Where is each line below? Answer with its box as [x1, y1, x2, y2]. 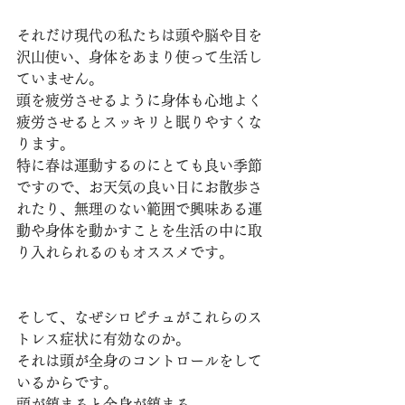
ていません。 [16, 71, 103, 87]
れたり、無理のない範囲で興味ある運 [16, 202, 262, 217]
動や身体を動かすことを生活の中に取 [16, 223, 262, 239]
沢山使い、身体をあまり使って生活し [16, 50, 262, 65]
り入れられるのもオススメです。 [16, 245, 233, 260]
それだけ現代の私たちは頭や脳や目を [16, 28, 262, 43]
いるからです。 [16, 375, 118, 391]
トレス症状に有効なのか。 [16, 332, 190, 347]
